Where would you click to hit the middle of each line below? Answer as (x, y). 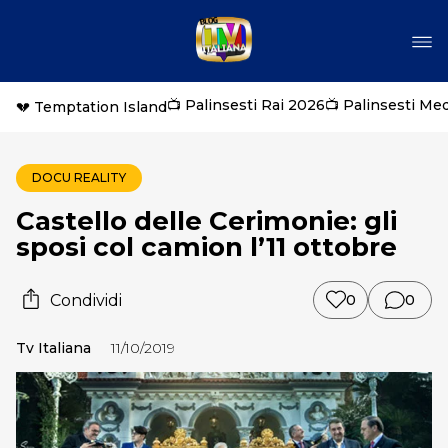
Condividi (86, 300)
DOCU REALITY (79, 177)
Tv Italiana (53, 348)
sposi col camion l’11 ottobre (206, 247)
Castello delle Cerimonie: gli (206, 221)
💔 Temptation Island (91, 107)
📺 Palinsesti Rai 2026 (246, 105)
